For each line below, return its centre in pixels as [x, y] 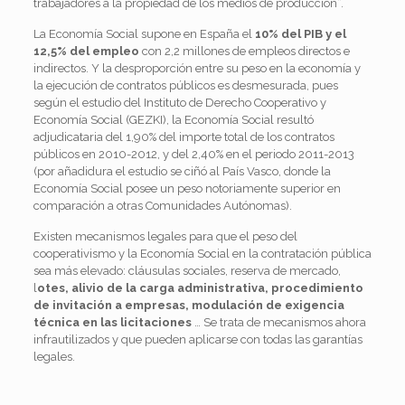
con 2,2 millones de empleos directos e [244, 51]
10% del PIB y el [300, 33]
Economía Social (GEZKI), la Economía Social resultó [173, 119]
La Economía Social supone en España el [144, 33]
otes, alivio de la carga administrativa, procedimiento [200, 287]
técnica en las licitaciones [112, 322]
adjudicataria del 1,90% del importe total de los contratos [184, 137]
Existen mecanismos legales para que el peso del [165, 236]
